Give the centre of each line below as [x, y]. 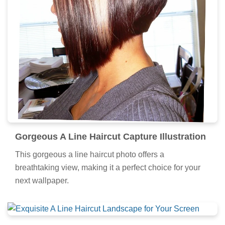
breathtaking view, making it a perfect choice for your [108, 167]
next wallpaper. [42, 180]
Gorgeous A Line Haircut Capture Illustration [110, 136]
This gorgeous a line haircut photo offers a [90, 154]
